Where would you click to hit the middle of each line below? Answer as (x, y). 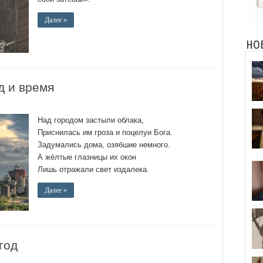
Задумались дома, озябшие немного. (104, 145)
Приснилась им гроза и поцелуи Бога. (105, 132)
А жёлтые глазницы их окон (87, 157)
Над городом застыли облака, (91, 120)
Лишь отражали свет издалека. (93, 169)
